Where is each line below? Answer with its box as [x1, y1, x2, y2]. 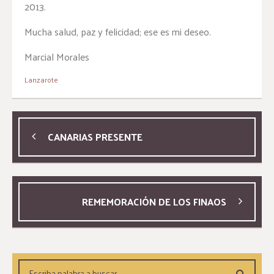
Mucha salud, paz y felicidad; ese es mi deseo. [24, 23, 211, 40]
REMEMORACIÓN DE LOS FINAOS [82, 193, 226, 210]
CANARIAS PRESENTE [48, 128, 143, 146]
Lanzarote [24, 73, 58, 86]
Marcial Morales [24, 48, 89, 65]
